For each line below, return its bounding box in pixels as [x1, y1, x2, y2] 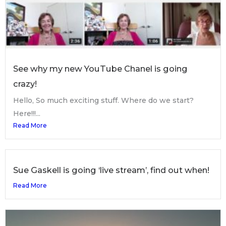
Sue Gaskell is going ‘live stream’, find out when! [13, 164, 209, 175]
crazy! [13, 78, 37, 89]
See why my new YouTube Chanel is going [13, 63, 188, 74]
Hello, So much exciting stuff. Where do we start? [13, 95, 194, 105]
